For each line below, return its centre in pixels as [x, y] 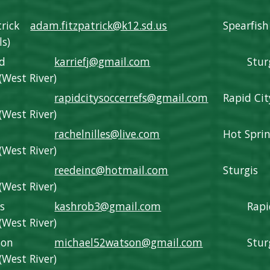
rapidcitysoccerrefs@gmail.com [131, 98]
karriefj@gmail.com [102, 61]
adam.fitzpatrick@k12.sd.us [99, 25]
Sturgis [241, 170]
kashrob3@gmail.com [108, 206]
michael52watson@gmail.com [129, 242]
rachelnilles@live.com [107, 134]
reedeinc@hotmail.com [111, 170]
